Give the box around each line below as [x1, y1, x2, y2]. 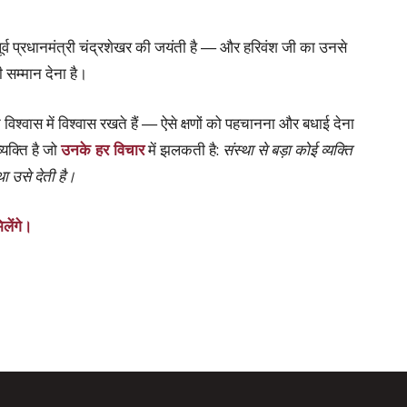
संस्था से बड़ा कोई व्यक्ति [223, 139, 352, 159]
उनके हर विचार [61, 139, 144, 159]
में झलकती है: [144, 139, 223, 159]
